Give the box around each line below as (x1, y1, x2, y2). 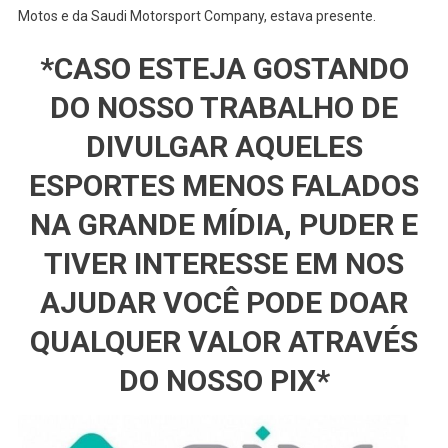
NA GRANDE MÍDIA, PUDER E (30, 206, 418, 242)
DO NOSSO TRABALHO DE (50, 89, 398, 125)
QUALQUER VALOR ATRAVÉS (30, 323, 418, 359)
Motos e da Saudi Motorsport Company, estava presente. (17, 7, 376, 24)
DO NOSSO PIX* (118, 362, 330, 398)
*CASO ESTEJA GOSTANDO (39, 50, 409, 86)
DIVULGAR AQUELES (85, 128, 363, 164)
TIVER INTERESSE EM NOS (44, 245, 404, 281)
